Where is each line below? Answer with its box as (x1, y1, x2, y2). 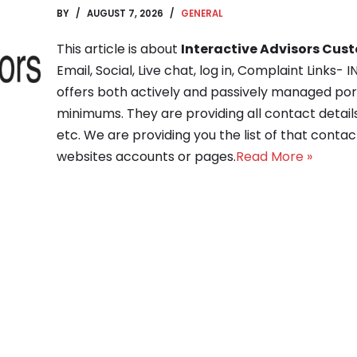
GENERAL (180, 7, 223, 20)
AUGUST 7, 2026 (86, 7, 163, 20)
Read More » (235, 147, 312, 166)
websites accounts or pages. (56, 147, 236, 166)
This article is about (56, 40, 181, 58)
